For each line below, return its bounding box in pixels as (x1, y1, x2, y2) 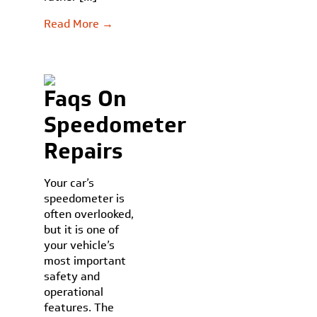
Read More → (44, 16, 114, 32)
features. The (44, 299, 115, 316)
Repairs (44, 135, 124, 166)
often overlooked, (44, 206, 134, 222)
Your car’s (44, 175, 95, 191)
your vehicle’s (44, 237, 115, 253)
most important (44, 253, 127, 269)
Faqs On (44, 83, 127, 114)
